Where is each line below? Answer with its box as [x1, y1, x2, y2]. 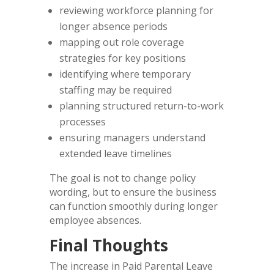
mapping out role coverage [59, 35, 184, 49]
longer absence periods [59, 19, 168, 33]
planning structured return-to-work [59, 98, 224, 113]
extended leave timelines [59, 146, 172, 160]
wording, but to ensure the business [49, 185, 217, 199]
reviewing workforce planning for [59, 3, 213, 17]
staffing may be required [59, 83, 172, 97]
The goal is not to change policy [49, 171, 196, 185]
